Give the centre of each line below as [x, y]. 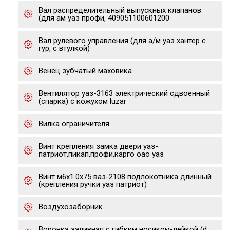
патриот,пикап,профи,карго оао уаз [101, 154]
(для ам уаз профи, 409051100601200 [104, 18]
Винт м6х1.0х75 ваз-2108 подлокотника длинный [125, 177]
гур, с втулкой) [64, 48]
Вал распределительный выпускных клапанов [120, 10]
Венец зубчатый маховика [85, 71]
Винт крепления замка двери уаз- [98, 146]
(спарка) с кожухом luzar [82, 101]
